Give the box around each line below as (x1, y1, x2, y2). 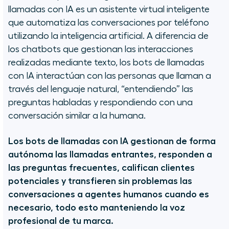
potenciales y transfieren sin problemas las (8, 176, 192, 186)
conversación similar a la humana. (8, 111, 146, 121)
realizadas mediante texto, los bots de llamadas (8, 58, 204, 67)
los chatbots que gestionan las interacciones (8, 44, 193, 54)
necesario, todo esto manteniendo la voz (8, 203, 185, 213)
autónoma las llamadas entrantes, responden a (8, 150, 212, 159)
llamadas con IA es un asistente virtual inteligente (8, 5, 210, 14)
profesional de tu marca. (8, 216, 113, 226)
